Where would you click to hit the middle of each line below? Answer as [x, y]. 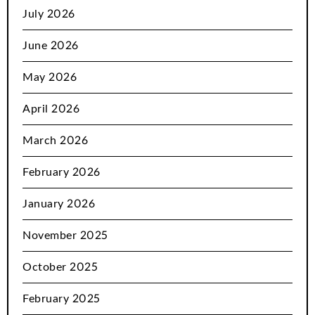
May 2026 [50, 78]
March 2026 [55, 141]
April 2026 [51, 109]
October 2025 [60, 268]
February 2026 [62, 173]
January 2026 [59, 204]
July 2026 [49, 14]
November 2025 [65, 236]
